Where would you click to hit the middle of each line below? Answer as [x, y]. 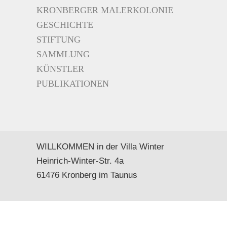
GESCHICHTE [65, 25]
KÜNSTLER [60, 69]
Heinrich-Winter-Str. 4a [80, 161]
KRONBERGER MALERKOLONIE [105, 10]
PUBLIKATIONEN [73, 84]
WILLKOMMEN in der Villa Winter [100, 147]
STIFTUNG [59, 40]
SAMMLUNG [63, 54]
